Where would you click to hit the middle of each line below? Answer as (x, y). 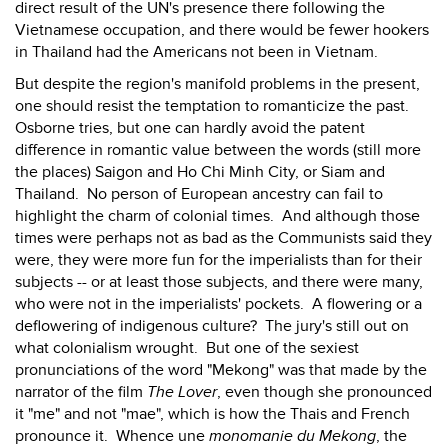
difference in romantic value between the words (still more (218, 150)
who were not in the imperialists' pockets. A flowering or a (218, 304)
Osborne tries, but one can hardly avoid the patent (190, 128)
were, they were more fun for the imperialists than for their (218, 260)
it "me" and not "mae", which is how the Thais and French (212, 414)
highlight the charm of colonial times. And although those (217, 216)
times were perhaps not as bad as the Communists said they (223, 238)
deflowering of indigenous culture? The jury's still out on (212, 326)
